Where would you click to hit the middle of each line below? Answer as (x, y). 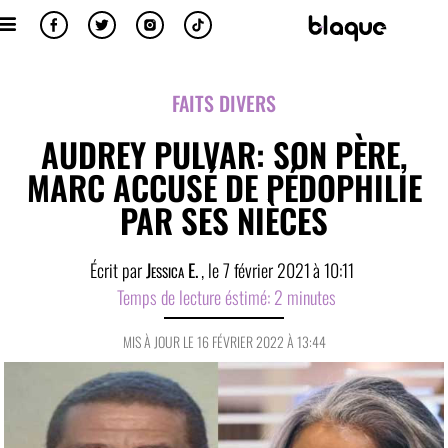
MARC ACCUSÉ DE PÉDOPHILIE (224, 187)
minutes (311, 297)
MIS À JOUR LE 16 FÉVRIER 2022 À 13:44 (224, 341)
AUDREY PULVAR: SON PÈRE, (224, 154)
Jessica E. (169, 270)
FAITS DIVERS (224, 103)
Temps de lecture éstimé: (193, 297)
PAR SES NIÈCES (224, 220)
